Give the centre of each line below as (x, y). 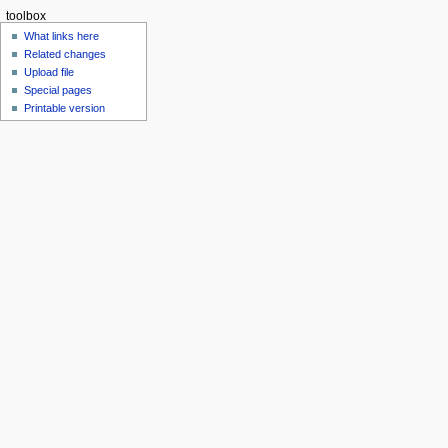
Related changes (65, 53)
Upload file (49, 71)
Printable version (65, 107)
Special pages (58, 89)
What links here (62, 35)
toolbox (25, 16)
